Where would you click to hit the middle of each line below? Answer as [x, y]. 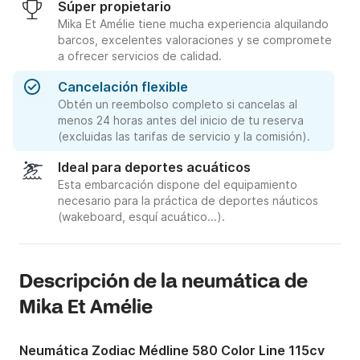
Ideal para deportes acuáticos [154, 168]
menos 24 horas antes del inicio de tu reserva [181, 121]
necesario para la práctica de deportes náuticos [188, 201]
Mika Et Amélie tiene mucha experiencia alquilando [193, 24]
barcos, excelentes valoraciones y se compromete [195, 40]
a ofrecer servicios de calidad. [140, 56]
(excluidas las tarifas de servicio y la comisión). [184, 137]
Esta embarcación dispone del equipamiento [178, 185]
